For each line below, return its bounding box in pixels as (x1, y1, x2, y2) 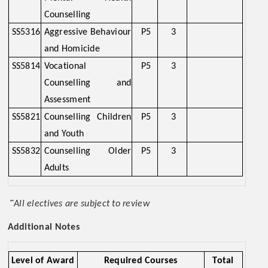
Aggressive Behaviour (44, 28, 132, 37)
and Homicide (44, 44, 100, 54)
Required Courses (103, 256, 178, 266)
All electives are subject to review (14, 199, 153, 209)
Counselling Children (44, 112, 132, 122)
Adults (44, 163, 69, 173)
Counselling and (44, 78, 132, 88)
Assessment (44, 95, 91, 105)
